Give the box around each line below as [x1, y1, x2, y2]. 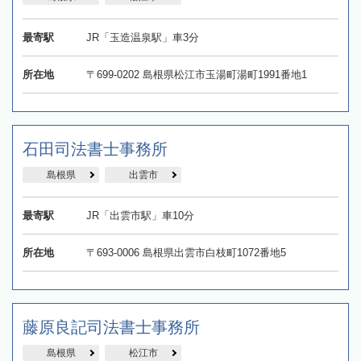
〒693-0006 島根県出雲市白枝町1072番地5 [85, 247, 286, 259]
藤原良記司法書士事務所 [23, 318, 200, 337]
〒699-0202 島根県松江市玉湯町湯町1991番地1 [85, 68, 307, 81]
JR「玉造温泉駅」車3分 [85, 31, 199, 44]
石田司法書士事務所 [23, 140, 168, 159]
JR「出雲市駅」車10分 [85, 210, 194, 222]
